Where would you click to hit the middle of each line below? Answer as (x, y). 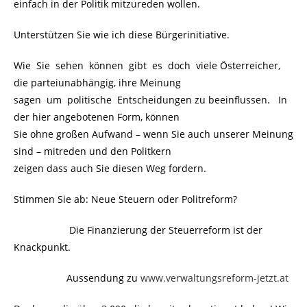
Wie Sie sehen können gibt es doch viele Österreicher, (148, 66)
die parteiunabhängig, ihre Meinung (97, 83)
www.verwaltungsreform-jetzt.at (214, 278)
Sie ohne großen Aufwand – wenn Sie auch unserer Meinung (153, 134)
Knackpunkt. (42, 247)
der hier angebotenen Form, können (97, 117)
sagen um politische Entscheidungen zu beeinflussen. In (150, 100)
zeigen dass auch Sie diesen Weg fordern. (110, 169)
